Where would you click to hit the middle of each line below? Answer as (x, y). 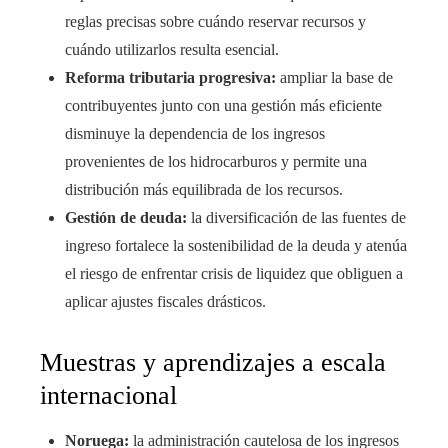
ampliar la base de (334, 78)
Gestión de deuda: (126, 218)
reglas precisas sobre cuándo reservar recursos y (215, 22)
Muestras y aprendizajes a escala (213, 363)
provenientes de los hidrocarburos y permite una (216, 162)
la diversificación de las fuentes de (296, 218)
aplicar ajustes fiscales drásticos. (165, 302)
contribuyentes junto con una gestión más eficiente (223, 106)
